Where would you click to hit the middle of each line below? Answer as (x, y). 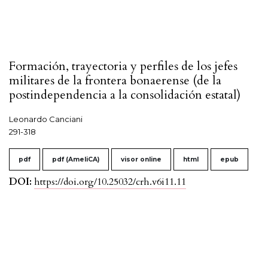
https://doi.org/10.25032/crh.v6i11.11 (110, 182)
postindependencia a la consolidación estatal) (125, 95)
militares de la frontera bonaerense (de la (115, 81)
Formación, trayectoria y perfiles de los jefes (123, 66)
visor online (141, 160)
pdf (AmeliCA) (76, 160)
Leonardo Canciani (46, 119)
